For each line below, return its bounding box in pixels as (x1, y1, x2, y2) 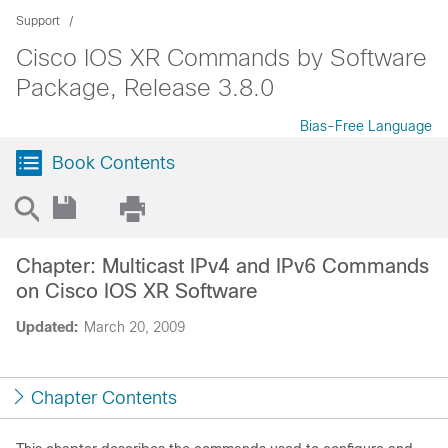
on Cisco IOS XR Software (16, 280, 258, 302)
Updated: (16, 319, 78, 335)
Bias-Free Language (300, 118, 432, 134)
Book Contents (52, 153, 175, 173)
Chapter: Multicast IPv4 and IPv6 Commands (16, 255, 429, 277)
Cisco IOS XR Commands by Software (16, 44, 427, 71)
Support (16, 14, 60, 28)
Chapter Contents (31, 388, 177, 408)
